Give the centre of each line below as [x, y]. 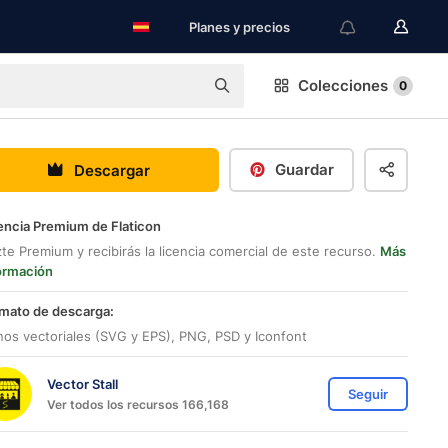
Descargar [111, 170]
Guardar [304, 169]
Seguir [368, 394]
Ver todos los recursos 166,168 [138, 404]
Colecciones [343, 85]
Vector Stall [82, 383]
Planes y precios [239, 27]
